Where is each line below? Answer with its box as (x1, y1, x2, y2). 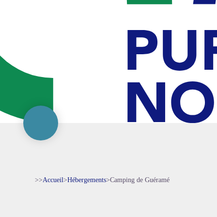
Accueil (43, 176, 63, 184)
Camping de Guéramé (110, 176, 170, 184)
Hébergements (67, 176, 106, 184)
